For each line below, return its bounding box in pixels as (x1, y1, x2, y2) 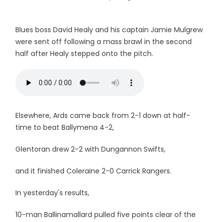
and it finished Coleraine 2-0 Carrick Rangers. (15, 166, 172, 176)
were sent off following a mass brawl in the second (15, 37, 192, 47)
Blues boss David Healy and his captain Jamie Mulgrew (15, 25, 203, 35)
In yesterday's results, (15, 188, 90, 198)
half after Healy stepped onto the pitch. (15, 49, 154, 58)
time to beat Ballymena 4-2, (15, 122, 114, 132)
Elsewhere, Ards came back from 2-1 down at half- (15, 111, 191, 120)
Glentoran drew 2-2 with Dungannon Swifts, (15, 144, 166, 154)
